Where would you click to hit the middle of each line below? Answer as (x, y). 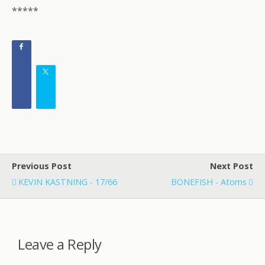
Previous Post (42, 166)
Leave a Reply (60, 244)
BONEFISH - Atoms (209, 182)
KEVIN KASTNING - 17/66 (68, 182)
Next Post (232, 166)
